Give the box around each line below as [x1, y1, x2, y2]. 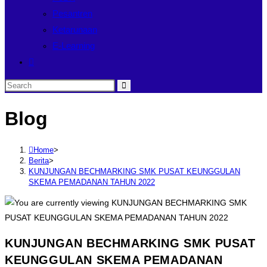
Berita [29, 156, 49, 165]
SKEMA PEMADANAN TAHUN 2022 [29, 177, 155, 187]
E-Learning [52, 41, 95, 51]
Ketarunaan [52, 24, 97, 35]
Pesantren [52, 8, 92, 18]
